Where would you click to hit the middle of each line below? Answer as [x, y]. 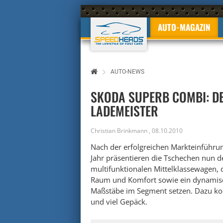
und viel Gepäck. [119, 202]
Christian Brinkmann [119, 131]
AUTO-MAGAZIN [184, 27]
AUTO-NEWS [127, 72]
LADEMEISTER [124, 111]
